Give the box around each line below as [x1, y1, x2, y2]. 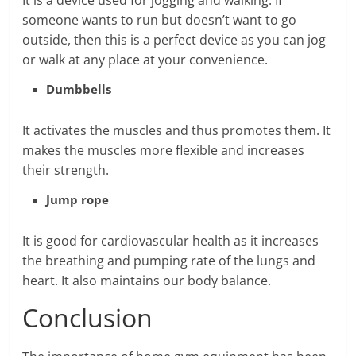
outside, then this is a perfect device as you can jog [22, 31, 327, 48]
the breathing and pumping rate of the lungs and [22, 252, 316, 269]
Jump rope [46, 192, 110, 207]
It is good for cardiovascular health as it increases [22, 232, 319, 250]
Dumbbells [46, 81, 112, 97]
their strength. [22, 161, 110, 179]
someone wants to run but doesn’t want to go [22, 11, 297, 29]
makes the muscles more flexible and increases [22, 141, 305, 159]
